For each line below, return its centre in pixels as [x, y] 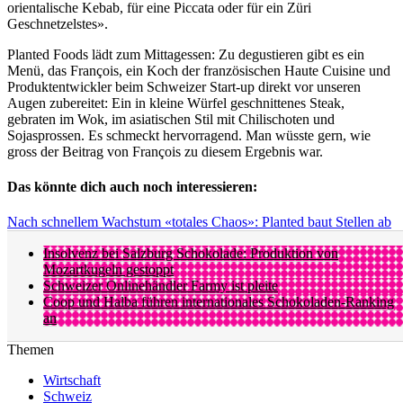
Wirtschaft [72, 381]
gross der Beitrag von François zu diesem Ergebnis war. [165, 151]
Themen [31, 350]
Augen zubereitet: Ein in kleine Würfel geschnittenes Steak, [176, 103]
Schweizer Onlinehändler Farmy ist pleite [161, 286]
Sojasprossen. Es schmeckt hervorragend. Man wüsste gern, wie [189, 135]
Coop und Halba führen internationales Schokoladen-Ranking [219, 302]
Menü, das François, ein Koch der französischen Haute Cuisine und [199, 70]
